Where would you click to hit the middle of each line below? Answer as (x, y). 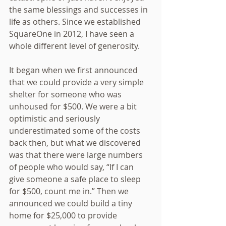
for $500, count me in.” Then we (70, 191)
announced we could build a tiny (72, 203)
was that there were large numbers (77, 155)
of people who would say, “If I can (72, 167)
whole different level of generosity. (74, 46)
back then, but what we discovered (76, 143)
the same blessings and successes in (79, 10)
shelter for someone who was (66, 94)
